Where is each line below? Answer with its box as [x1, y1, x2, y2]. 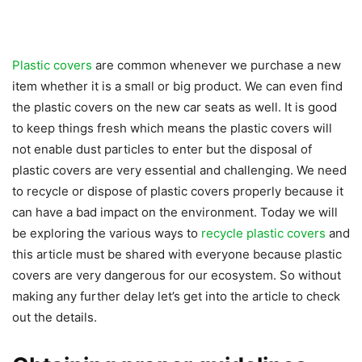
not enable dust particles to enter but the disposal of [12, 141, 312, 158]
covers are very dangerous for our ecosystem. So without [12, 267, 341, 284]
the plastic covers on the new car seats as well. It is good [12, 99, 337, 116]
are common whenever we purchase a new [92, 57, 341, 74]
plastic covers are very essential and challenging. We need [12, 162, 347, 179]
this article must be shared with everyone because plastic [12, 246, 342, 263]
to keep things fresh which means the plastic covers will [12, 120, 332, 137]
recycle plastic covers [201, 225, 326, 242]
